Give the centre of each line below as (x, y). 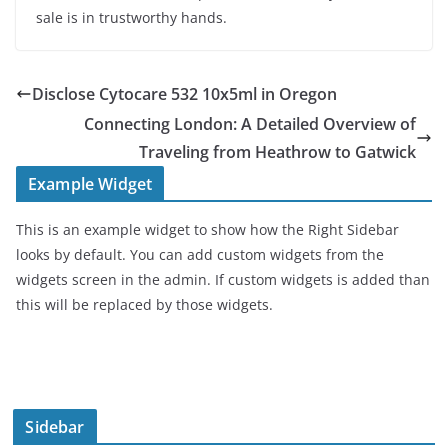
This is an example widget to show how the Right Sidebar (207, 229)
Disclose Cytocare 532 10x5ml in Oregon (184, 94)
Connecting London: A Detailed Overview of (250, 124)
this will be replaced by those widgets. (144, 304)
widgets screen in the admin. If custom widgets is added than (223, 279)
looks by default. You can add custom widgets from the (200, 254)
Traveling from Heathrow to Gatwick (277, 152)
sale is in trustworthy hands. (131, 17)
